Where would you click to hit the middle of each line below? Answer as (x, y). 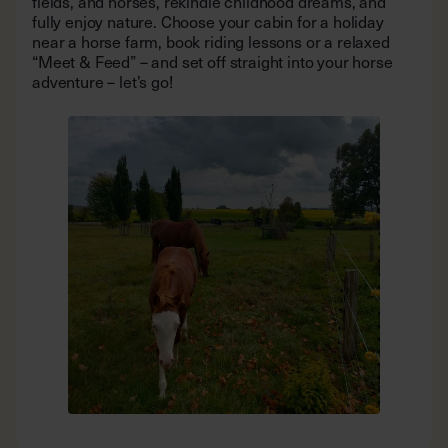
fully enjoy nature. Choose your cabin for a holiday (208, 22)
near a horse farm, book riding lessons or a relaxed (211, 42)
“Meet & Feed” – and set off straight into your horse (212, 62)
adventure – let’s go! (102, 82)
